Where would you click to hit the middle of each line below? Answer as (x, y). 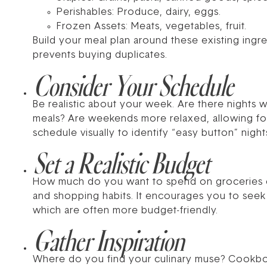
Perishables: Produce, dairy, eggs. (139, 13)
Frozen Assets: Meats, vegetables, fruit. (152, 27)
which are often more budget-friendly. (125, 211)
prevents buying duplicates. (100, 56)
